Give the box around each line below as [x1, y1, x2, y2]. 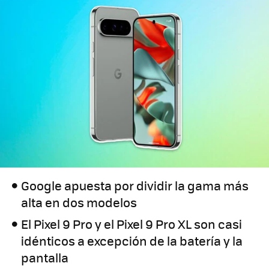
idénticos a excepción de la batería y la [21, 232, 243, 250]
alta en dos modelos [21, 193, 138, 211]
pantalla [21, 249, 69, 267]
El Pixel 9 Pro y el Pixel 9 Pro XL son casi [21, 215, 243, 233]
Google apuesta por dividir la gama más [21, 177, 249, 195]
